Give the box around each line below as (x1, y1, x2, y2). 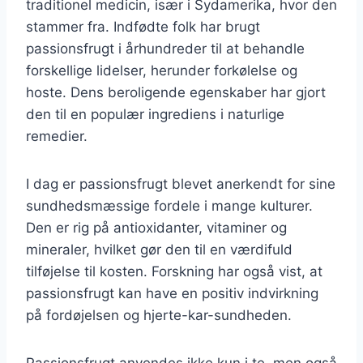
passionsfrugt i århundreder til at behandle (26, 40, 305, 57)
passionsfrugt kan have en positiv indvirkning (26, 284, 318, 301)
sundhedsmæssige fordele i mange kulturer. (26, 197, 313, 214)
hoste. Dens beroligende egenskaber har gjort (26, 83, 326, 100)
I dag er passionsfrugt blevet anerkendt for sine (26, 175, 335, 192)
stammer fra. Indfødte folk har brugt (26, 18, 260, 35)
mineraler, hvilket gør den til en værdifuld (26, 241, 293, 258)
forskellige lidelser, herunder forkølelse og (26, 62, 297, 79)
